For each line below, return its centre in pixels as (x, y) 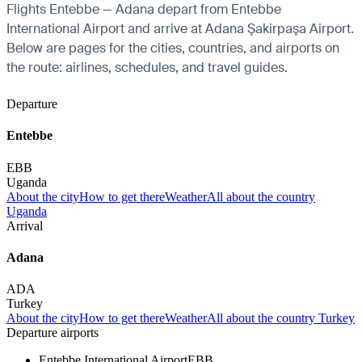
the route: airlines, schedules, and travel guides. (147, 67)
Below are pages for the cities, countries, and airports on (173, 48)
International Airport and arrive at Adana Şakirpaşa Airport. (180, 29)
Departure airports (53, 333)
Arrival (25, 225)
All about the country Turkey (281, 318)
